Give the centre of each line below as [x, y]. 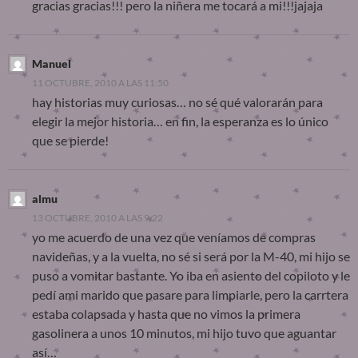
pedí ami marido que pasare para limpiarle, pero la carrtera [190, 295]
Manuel [52, 64]
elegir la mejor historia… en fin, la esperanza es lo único [180, 121]
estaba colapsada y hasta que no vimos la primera [166, 314]
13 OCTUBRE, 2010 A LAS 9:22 [97, 218]
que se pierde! [70, 141]
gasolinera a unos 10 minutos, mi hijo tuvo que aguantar [184, 333]
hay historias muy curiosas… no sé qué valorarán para [177, 102]
